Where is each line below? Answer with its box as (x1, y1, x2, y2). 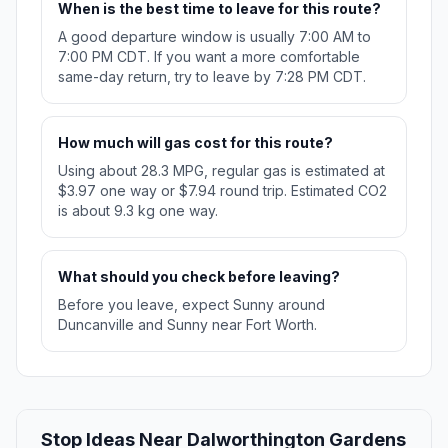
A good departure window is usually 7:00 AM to (58, 28, 371, 46)
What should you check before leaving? (58, 268, 340, 286)
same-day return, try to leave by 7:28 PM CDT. (58, 68, 366, 86)
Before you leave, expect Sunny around (58, 296, 325, 314)
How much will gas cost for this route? (58, 134, 333, 152)
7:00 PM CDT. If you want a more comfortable (58, 48, 360, 66)
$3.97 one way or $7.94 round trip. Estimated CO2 (58, 182, 387, 200)
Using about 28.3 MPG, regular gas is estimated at (58, 162, 385, 180)
